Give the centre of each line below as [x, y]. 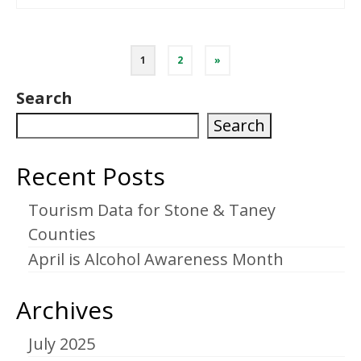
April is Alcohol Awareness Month [156, 259]
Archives [65, 310]
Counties [62, 234]
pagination [77, 81]
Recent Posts [91, 176]
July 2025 [62, 344]
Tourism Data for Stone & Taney [152, 210]
